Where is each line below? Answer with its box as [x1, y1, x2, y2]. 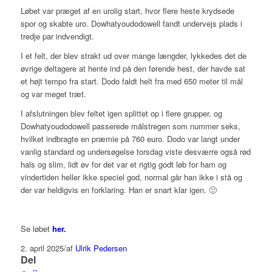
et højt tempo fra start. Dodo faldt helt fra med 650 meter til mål [20, 75, 243, 87]
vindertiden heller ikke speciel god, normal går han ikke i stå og [20, 171, 242, 183]
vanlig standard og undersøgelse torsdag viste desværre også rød [20, 146, 251, 158]
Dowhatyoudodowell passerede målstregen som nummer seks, [20, 120, 240, 132]
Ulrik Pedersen [75, 242, 127, 254]
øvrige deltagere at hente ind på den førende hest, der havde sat [20, 63, 245, 75]
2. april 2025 [20, 242, 64, 254]
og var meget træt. [20, 88, 86, 100]
